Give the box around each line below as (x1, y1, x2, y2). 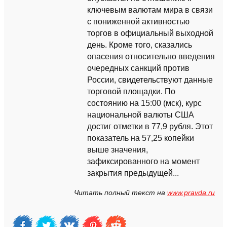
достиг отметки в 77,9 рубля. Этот (87, 122, 213, 131)
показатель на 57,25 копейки (87, 134, 194, 142)
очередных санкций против (87, 64, 190, 72)
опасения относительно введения (87, 52, 215, 61)
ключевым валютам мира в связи (87, 6, 213, 14)
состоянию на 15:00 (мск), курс (87, 99, 202, 107)
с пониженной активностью (87, 17, 190, 26)
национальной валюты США (87, 110, 194, 119)
